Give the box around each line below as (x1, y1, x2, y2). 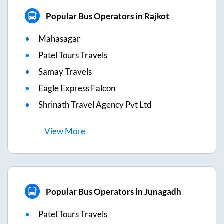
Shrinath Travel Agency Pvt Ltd (38, 99, 152, 110)
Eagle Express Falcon (38, 83, 115, 94)
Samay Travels (38, 66, 92, 77)
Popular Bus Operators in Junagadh (45, 186, 181, 197)
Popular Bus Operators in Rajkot (45, 10, 169, 21)
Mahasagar (38, 33, 80, 44)
